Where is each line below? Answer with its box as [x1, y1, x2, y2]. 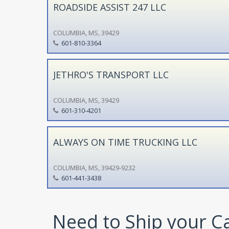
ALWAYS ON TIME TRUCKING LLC [53, 135, 197, 148]
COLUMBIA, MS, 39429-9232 [53, 163, 135, 172]
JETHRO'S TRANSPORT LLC [53, 68, 169, 81]
